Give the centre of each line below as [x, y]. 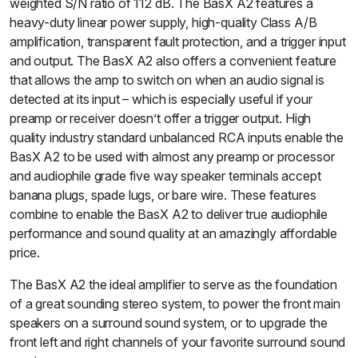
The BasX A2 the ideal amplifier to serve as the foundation [173, 285]
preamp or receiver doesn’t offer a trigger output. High [161, 119]
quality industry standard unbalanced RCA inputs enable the [177, 138]
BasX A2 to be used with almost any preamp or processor [172, 157]
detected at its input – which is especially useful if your [161, 99]
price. [25, 253]
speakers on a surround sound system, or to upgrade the [169, 323]
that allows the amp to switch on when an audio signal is [167, 80]
